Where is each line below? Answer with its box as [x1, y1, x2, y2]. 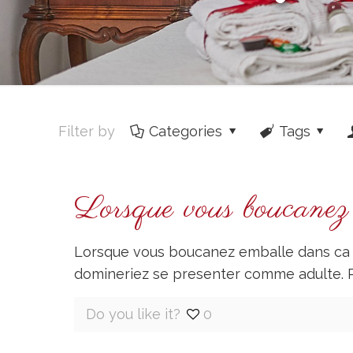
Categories [149, 123, 223, 139]
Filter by [58, 123, 116, 139]
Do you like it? [86, 306, 181, 322]
